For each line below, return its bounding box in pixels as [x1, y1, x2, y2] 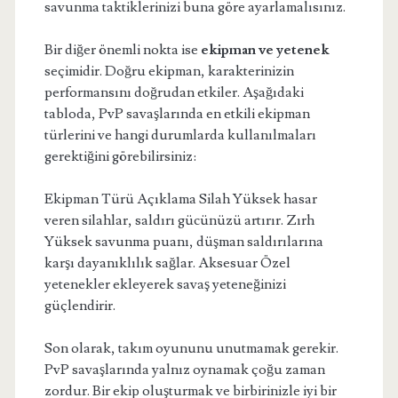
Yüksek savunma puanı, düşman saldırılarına [44, 233, 323, 251]
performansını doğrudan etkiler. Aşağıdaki [44, 84, 304, 101]
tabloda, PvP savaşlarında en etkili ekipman [44, 105, 310, 123]
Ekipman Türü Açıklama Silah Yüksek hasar [44, 190, 317, 208]
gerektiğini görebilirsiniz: [44, 147, 196, 165]
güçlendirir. [44, 297, 115, 314]
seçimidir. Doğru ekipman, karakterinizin [44, 62, 294, 80]
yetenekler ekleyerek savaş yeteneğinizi [44, 275, 286, 293]
